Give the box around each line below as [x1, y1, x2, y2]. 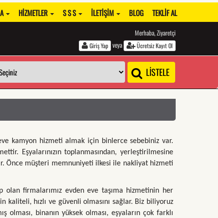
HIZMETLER [18, 7, 49, 18]
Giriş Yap [88, 41, 108, 50]
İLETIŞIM [91, 7, 115, 18]
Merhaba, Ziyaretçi [135, 28, 176, 37]
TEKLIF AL [152, 7, 177, 18]
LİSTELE [142, 66, 171, 79]
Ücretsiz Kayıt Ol [135, 41, 173, 50]
